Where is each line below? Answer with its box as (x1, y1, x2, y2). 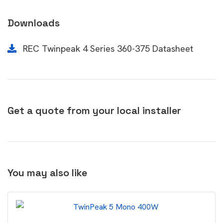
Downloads (7, 16, 60, 29)
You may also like (7, 166, 87, 179)
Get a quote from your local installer (7, 104, 181, 117)
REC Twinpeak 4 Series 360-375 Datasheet (20, 43, 193, 54)
